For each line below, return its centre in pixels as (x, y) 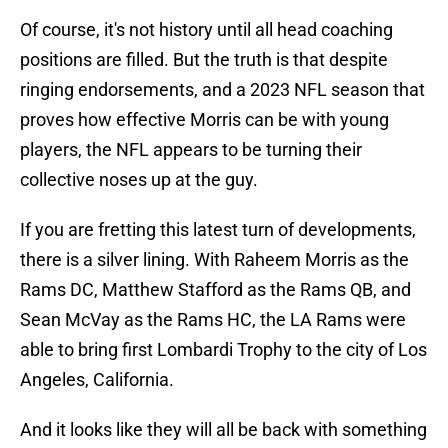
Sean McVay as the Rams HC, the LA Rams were (213, 320)
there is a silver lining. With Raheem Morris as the (214, 260)
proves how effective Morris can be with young (204, 120)
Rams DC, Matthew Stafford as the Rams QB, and (215, 290)
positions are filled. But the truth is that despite (204, 60)
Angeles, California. (97, 380)
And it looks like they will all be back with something (223, 430)
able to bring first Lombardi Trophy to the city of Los (223, 350)
